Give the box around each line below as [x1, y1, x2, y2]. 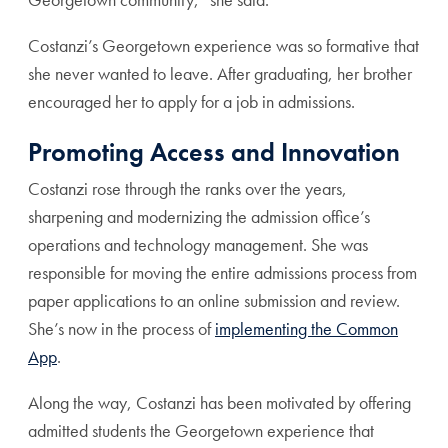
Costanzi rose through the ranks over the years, [28, 176, 347, 200]
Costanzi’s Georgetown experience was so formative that [28, 33, 419, 57]
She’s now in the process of [28, 316, 215, 340]
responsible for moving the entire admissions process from [28, 260, 417, 284]
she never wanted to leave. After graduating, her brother [28, 61, 412, 85]
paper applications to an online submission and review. [28, 288, 400, 312]
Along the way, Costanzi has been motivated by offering [28, 390, 411, 414]
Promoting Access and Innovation [28, 134, 400, 169]
